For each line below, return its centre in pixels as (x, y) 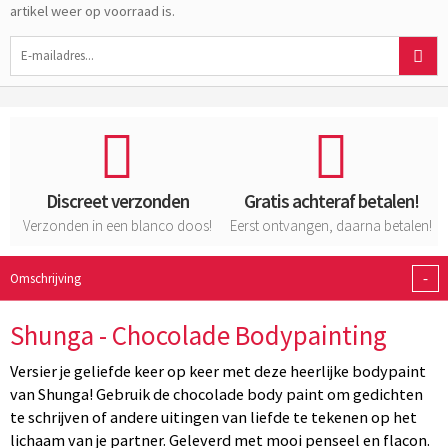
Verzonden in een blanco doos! (117, 225)
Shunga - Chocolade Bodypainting (198, 335)
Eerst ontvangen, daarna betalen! (331, 225)
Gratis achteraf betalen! (331, 201)
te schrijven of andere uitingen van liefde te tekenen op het (213, 417)
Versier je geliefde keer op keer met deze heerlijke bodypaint (218, 371)
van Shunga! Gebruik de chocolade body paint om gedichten (216, 394)
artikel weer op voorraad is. (92, 11)
